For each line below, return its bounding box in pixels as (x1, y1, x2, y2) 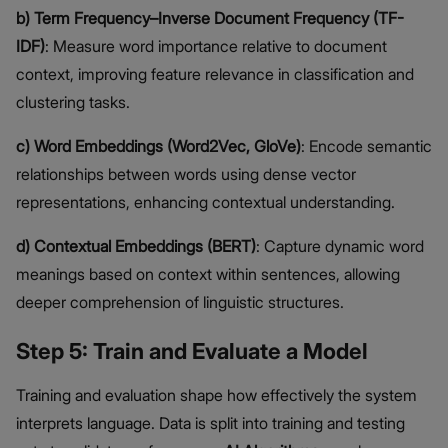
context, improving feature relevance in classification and (16, 64, 414, 85)
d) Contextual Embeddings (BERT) (16, 236, 256, 257)
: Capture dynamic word (256, 236, 424, 257)
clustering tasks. (16, 92, 130, 113)
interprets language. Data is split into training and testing (16, 413, 405, 434)
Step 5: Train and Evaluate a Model (16, 338, 368, 365)
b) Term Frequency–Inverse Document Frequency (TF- (16, 8, 404, 29)
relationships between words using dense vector (16, 164, 356, 185)
